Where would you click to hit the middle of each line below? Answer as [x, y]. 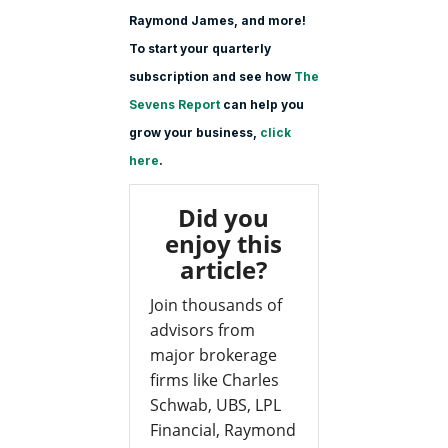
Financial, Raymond [222, 430]
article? [224, 270]
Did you [224, 218]
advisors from [202, 330]
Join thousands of [215, 305]
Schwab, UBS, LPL [215, 405]
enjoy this [224, 244]
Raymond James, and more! [217, 21]
